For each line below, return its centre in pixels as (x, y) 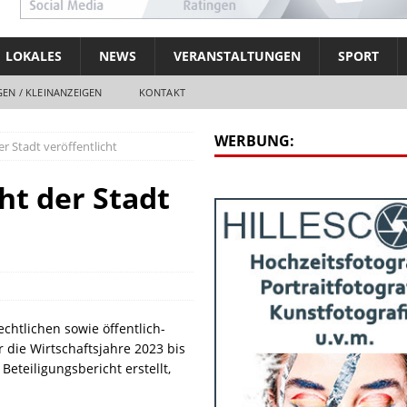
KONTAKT (162, 92)
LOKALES (33, 55)
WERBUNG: (254, 140)
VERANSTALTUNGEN (237, 55)
